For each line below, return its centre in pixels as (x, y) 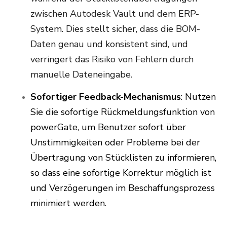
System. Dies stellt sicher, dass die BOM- (115, 29)
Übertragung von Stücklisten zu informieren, (123, 158)
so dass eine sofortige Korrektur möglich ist (121, 173)
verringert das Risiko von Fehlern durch (112, 60)
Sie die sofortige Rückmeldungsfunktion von (123, 112)
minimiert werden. (70, 203)
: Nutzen (198, 97)
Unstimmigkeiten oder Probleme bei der (115, 143)
